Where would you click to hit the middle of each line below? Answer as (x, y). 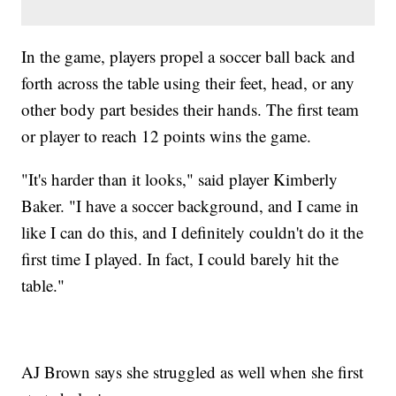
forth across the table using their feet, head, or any (188, 82)
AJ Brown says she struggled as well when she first (193, 371)
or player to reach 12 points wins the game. (167, 135)
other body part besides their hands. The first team (190, 109)
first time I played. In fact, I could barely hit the (180, 258)
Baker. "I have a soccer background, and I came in (190, 205)
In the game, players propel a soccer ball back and (189, 56)
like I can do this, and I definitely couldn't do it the (193, 232)
